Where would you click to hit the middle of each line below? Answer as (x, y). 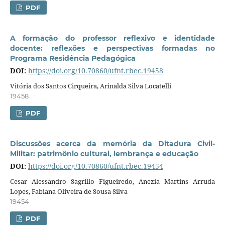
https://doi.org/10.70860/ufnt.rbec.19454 (95, 166)
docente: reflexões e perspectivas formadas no (113, 48)
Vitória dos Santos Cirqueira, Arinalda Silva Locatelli (90, 86)
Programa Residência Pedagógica (73, 58)
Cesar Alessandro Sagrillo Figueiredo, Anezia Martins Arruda (113, 181)
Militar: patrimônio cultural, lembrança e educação (104, 153)
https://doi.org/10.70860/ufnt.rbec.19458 (95, 70)
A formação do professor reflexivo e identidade (113, 38)
